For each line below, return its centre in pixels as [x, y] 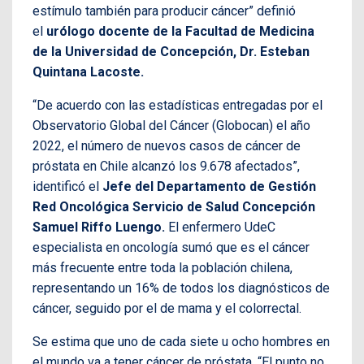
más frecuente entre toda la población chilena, [162, 268]
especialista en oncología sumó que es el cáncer [171, 248]
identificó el [67, 187]
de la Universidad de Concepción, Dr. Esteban [171, 52]
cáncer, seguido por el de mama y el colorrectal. [167, 309]
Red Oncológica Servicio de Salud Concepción [174, 207]
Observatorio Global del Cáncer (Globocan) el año [171, 126]
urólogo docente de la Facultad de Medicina [180, 32]
